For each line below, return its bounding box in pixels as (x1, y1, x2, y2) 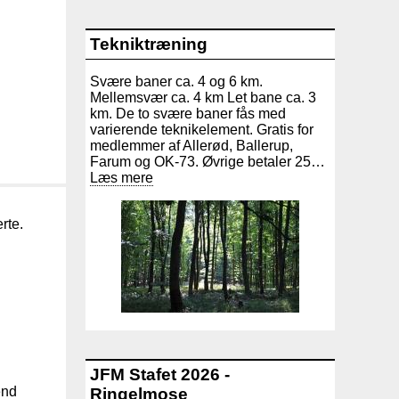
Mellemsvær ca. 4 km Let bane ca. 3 (90, 89, 316, 105)
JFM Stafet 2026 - (90, 364, 230, 384)
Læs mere (90, 169, 153, 185)
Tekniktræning (90, 34, 208, 53)
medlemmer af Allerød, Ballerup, (90, 137, 293, 153)
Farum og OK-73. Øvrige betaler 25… (90, 153, 325, 169)
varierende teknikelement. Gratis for (90, 121, 313, 137)
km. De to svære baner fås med (90, 105, 286, 121)
